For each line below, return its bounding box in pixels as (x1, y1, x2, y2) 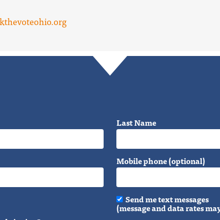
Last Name (116, 115, 156, 129)
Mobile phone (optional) (116, 154, 205, 167)
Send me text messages (125, 192, 209, 205)
